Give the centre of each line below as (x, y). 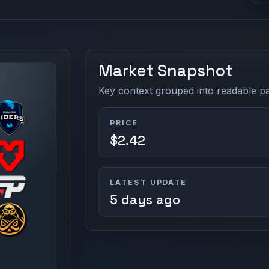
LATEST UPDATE (148, 182)
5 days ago (145, 199)
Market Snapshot (166, 71)
